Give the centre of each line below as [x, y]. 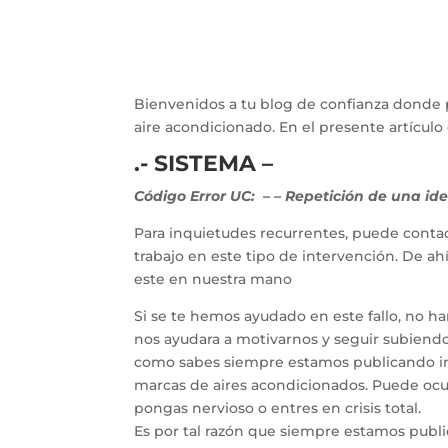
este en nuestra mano [213, 279]
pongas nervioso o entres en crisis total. [278, 408]
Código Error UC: [197, 196]
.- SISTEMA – [204, 163]
